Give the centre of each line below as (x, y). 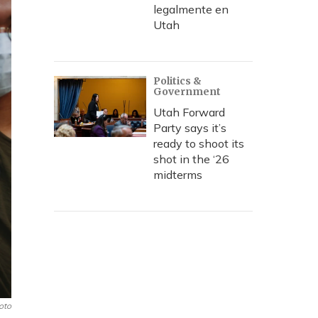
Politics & (177, 81)
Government (187, 92)
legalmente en (191, 9)
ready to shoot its (199, 143)
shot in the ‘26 (191, 159)
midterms (178, 175)
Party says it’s (190, 128)
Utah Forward (189, 112)
